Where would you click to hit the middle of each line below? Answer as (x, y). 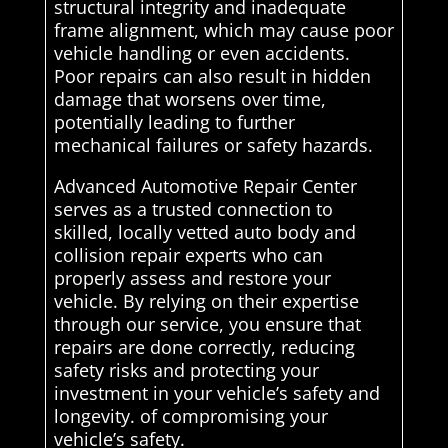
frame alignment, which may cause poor (223, 30)
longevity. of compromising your (190, 416)
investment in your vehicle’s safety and (216, 393)
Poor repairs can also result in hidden (212, 76)
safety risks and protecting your (186, 370)
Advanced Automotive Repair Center (205, 186)
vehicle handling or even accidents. (201, 53)
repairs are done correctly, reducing (204, 347)
